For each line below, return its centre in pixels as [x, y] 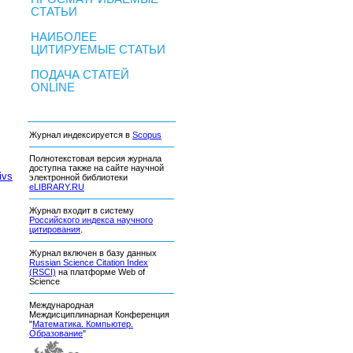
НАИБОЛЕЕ [64, 37]
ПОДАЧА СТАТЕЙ [80, 75]
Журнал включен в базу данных [93, 253]
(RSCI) [43, 272]
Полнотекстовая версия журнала [95, 159]
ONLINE [53, 87]
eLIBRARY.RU [57, 187]
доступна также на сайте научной [97, 168]
